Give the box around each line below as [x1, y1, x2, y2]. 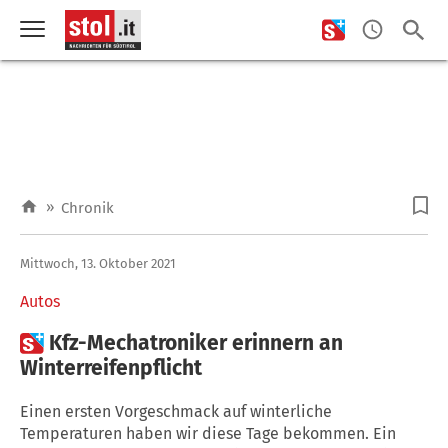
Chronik [61, 199, 114, 217]
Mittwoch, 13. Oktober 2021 [20, 255, 176, 271]
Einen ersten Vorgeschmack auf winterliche [20, 401, 332, 421]
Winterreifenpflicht [20, 354, 202, 381]
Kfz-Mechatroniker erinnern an [49, 329, 343, 356]
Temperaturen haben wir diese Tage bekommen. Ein [20, 423, 396, 443]
